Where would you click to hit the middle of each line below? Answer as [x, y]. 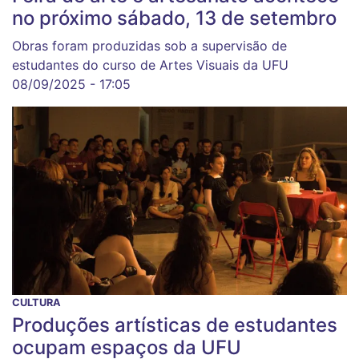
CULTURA [36, 303]
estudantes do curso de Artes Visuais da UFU [150, 65]
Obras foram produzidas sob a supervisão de [149, 46]
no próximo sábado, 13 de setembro [174, 18]
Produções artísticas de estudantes [175, 325]
